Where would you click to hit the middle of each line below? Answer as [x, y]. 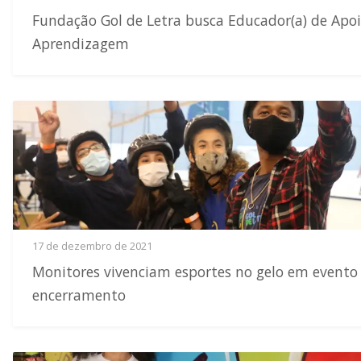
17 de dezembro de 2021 [92, 246]
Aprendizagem [81, 44]
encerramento [79, 295]
